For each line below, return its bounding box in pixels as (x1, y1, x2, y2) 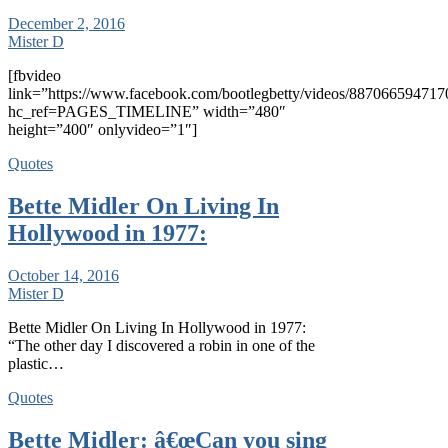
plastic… (8, 355, 64, 372)
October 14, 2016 (8, 267, 119, 284)
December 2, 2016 (8, 15, 125, 33)
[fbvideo (8, 67, 61, 85)
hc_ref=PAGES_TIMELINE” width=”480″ (8, 103, 286, 121)
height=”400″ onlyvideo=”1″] (8, 121, 197, 139)
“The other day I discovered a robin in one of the (8, 337, 315, 354)
